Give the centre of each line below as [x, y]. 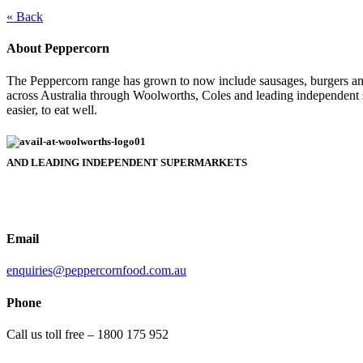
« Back [25, 17]
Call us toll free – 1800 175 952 [88, 335]
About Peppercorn [58, 49]
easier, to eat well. [52, 109]
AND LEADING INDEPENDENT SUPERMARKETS [127, 162]
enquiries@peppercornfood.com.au [96, 271]
